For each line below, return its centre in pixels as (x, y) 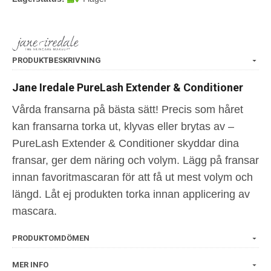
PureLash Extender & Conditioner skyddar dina (126, 143)
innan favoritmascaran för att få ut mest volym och (132, 177)
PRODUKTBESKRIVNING (57, 60)
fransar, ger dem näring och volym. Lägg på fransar (135, 160)
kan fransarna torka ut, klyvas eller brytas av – (123, 126)
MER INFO (30, 264)
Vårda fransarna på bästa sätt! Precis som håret (128, 109)
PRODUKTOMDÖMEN (51, 238)
